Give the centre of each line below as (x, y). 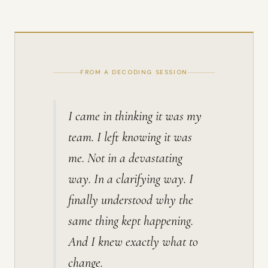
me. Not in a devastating (125, 158)
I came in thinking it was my (135, 116)
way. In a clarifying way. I (131, 179)
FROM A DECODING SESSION (134, 72)
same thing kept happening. (131, 221)
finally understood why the (131, 200)
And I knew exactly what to (133, 242)
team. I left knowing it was (130, 137)
